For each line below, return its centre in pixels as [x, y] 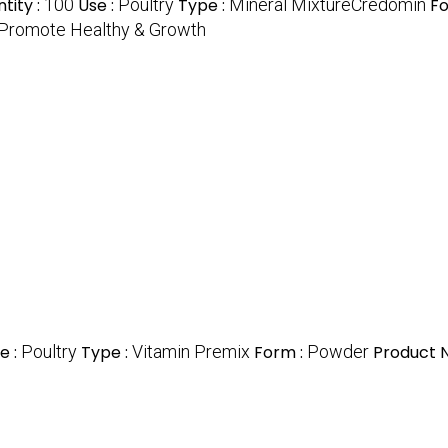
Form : [280, 353]
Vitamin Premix [191, 352]
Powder [338, 352]
